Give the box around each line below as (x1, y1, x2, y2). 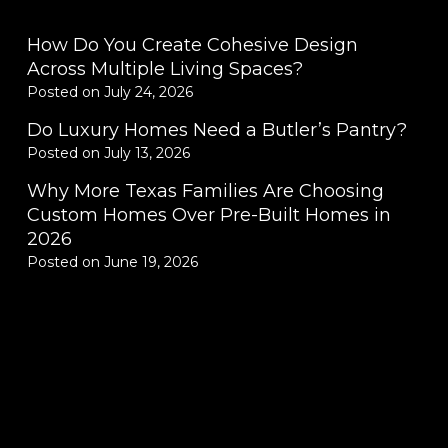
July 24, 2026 (104, 82, 193, 101)
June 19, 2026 (104, 252, 198, 271)
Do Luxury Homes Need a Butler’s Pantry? (27, 118, 407, 141)
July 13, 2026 (104, 143, 190, 162)
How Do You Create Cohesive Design (27, 33, 358, 56)
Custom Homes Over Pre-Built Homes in (27, 203, 391, 226)
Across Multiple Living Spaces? (27, 57, 303, 80)
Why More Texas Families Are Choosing (27, 179, 384, 202)
